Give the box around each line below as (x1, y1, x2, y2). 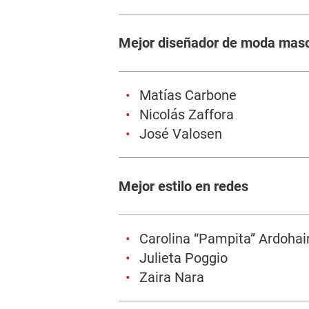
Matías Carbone (139, 87, 237, 103)
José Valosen (139, 126, 222, 142)
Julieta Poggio (139, 250, 228, 266)
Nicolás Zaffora (139, 106, 234, 123)
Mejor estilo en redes (119, 178, 248, 195)
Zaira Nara (139, 269, 204, 286)
